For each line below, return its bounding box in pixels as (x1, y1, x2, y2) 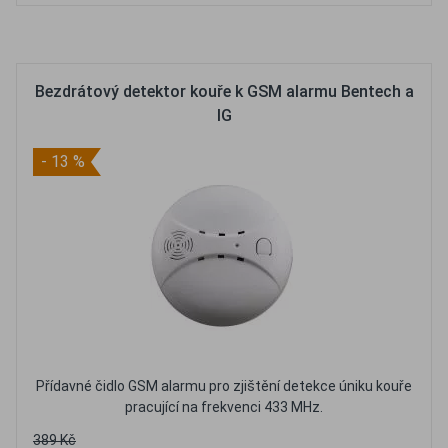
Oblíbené (152, 25, 216, 44)
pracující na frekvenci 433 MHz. (125, 399, 323, 415)
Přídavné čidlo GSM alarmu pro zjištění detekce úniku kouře (36, 378, 412, 394)
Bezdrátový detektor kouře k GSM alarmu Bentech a (34, 82, 414, 101)
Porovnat (251, 25, 317, 44)
